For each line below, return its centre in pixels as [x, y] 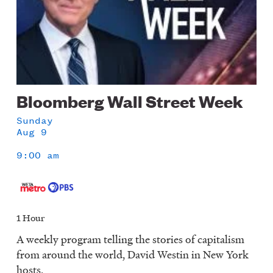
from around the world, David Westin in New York [133, 255]
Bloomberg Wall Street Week [130, 101]
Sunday [35, 121]
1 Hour [31, 218]
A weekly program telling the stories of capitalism [131, 239]
